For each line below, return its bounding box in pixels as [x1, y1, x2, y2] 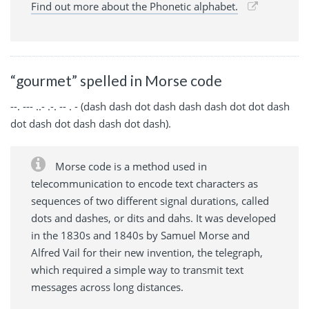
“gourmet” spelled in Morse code [10, 71, 222, 89]
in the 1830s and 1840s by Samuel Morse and [31, 228, 250, 243]
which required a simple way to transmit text [31, 263, 243, 277]
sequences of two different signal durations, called [31, 194, 269, 208]
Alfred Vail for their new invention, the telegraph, [31, 246, 263, 260]
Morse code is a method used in [52, 159, 207, 174]
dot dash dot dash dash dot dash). [10, 117, 171, 131]
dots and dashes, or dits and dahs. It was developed [31, 211, 276, 226]
